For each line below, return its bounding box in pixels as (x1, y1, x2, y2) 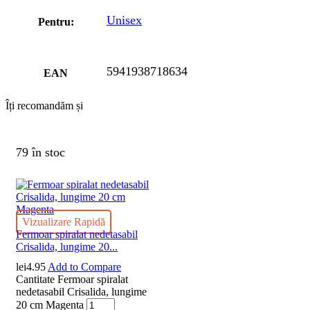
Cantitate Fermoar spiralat (16, 273, 128, 286)
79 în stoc (16, 145, 65, 160)
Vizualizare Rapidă (22, 216, 105, 228)
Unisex (107, 13, 142, 28)
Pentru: (37, 15, 74, 28)
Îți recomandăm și (6, 99, 83, 111)
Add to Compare (48, 261, 121, 273)
